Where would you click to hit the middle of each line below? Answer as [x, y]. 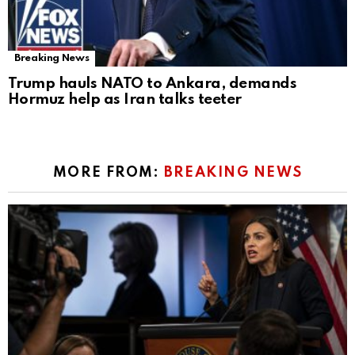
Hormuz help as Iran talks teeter [125, 100]
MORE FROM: [108, 173]
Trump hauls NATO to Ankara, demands [153, 84]
